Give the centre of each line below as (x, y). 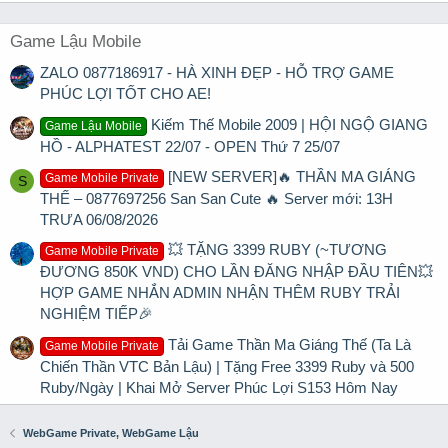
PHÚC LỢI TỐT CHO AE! (125, 94)
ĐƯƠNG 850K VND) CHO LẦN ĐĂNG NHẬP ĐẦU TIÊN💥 (236, 272)
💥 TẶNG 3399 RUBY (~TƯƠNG (278, 250)
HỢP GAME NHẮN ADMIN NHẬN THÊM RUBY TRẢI (220, 293)
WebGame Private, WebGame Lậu (110, 433)
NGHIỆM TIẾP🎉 (96, 314)
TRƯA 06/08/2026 (99, 219)
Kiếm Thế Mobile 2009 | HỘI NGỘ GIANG (290, 124)
